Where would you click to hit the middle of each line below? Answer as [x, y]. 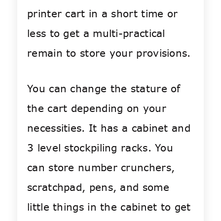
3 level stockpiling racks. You [100, 148]
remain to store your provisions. [109, 53]
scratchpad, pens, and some [98, 187]
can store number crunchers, [101, 168]
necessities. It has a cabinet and [109, 128]
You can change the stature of [104, 89]
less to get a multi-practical [96, 34]
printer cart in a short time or [103, 14]
